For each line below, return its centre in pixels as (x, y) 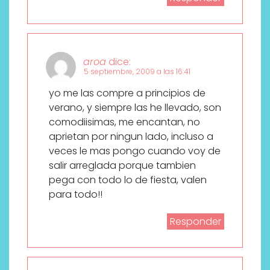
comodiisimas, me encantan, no (124, 122)
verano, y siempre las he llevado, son (135, 107)
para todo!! (76, 194)
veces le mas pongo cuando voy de (135, 151)
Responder (196, 221)
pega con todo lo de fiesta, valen (128, 180)
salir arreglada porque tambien (122, 165)
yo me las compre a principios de (127, 93)
